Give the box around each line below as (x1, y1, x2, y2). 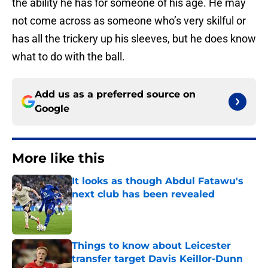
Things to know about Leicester (72, 240, 231, 252)
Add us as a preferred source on (35, 89, 196, 100)
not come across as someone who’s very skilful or (12, 14, 246, 28)
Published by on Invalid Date (71, 201, 175, 211)
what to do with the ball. (12, 50, 125, 63)
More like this (12, 150, 105, 167)
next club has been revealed (72, 188, 215, 200)
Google (35, 103, 69, 115)
